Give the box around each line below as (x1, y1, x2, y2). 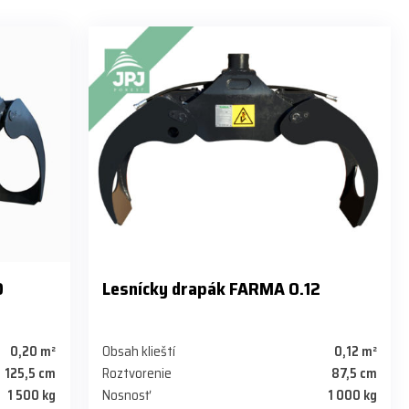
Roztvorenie (101, 362, 172, 385)
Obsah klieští (101, 341, 175, 363)
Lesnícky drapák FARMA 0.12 (101, 274, 320, 304)
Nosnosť (101, 384, 150, 407)
